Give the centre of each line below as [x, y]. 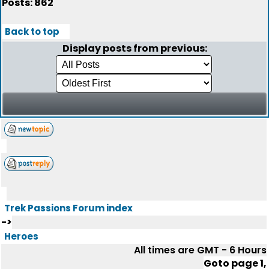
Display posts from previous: [134, 48]
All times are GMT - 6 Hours [200, 250]
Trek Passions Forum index [68, 208]
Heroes [21, 236]
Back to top [32, 32]
